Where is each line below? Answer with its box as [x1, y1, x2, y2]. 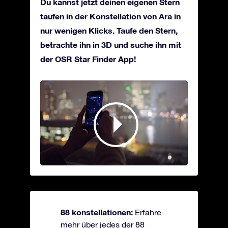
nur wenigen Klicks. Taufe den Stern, [40, 25, 178, 36]
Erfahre [135, 207, 161, 217]
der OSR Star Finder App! [40, 54, 136, 64]
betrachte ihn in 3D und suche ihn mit [40, 40, 181, 50]
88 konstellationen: [61, 207, 135, 217]
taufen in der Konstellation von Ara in [40, 11, 181, 21]
